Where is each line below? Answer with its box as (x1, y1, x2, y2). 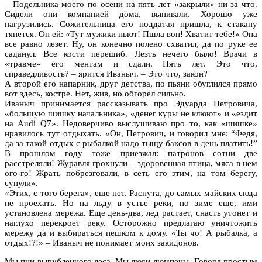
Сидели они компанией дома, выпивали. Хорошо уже (5, 9, 257, 19)
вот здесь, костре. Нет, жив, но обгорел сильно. (5, 88, 186, 98)
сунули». (5, 178, 38, 188)
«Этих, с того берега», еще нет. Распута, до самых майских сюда (5, 188, 257, 198)
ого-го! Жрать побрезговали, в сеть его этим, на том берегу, (5, 168, 257, 178)
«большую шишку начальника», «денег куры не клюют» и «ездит (5, 108, 257, 118)
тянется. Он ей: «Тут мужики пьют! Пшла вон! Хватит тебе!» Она (5, 29, 257, 39)
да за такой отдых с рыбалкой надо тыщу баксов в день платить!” (5, 138, 257, 148)
